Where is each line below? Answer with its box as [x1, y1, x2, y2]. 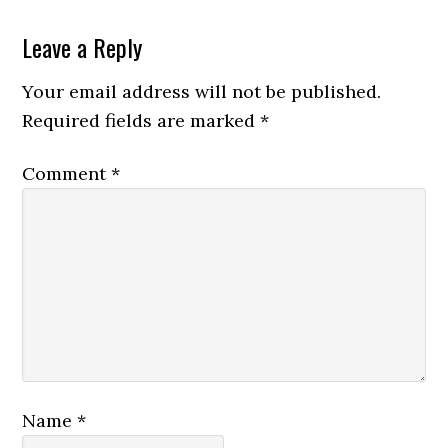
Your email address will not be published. [22, 80, 382, 103]
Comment [22, 162, 112, 185]
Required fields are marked [22, 109, 261, 132]
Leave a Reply [22, 29, 143, 65]
